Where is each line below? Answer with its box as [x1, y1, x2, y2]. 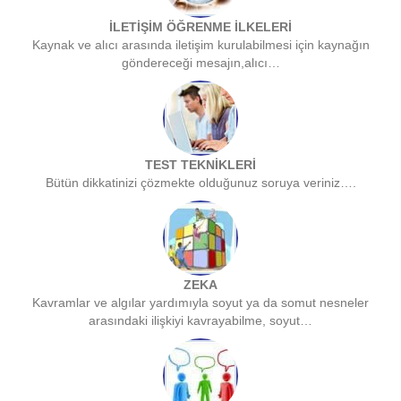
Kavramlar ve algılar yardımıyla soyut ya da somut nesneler [32, 295, 369, 311]
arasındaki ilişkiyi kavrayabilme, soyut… [89, 313, 312, 328]
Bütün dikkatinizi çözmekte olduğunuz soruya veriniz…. [45, 175, 356, 191]
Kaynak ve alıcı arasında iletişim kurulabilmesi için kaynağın [31, 38, 370, 53]
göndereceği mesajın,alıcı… [121, 55, 280, 71]
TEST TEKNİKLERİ [145, 158, 256, 173]
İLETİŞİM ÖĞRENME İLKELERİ [109, 20, 292, 35]
